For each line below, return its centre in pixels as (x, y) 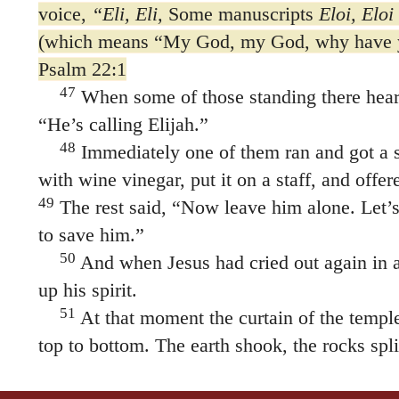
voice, (65, 13)
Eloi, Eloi (356, 13)
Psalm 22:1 (82, 69)
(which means (96, 41)
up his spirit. (87, 289)
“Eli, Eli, (127, 13)
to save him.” (91, 234)
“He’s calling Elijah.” (123, 124)
